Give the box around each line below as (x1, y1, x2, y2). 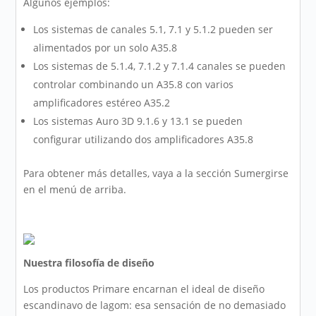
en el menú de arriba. (23, 183, 127, 197)
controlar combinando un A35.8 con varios (33, 78, 234, 92)
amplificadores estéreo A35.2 (33, 96, 171, 110)
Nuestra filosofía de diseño (23, 256, 155, 270)
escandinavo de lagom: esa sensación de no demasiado (23, 298, 286, 312)
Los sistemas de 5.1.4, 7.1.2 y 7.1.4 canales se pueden (33, 59, 286, 73)
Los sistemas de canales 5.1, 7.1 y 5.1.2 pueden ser (33, 23, 274, 37)
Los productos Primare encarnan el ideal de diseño (23, 282, 265, 296)
